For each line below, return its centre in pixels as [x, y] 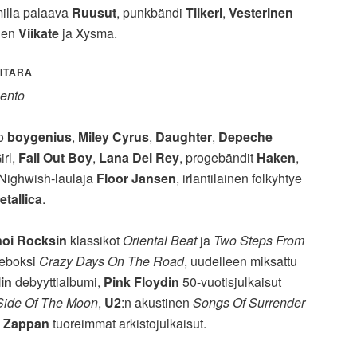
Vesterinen [261, 13]
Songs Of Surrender [249, 303]
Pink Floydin [141, 282]
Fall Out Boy [55, 158]
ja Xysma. [88, 33]
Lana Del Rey [139, 158]
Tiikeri [204, 13]
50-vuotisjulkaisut [230, 282]
